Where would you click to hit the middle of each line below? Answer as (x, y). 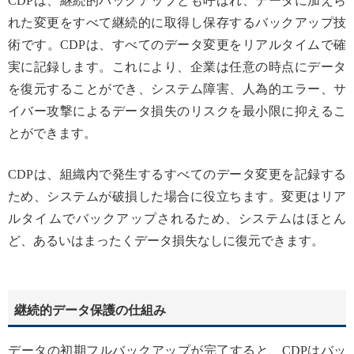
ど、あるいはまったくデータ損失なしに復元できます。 (166, 240)
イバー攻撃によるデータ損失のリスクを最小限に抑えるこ (177, 111)
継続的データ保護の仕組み (90, 311)
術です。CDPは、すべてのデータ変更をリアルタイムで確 (177, 44)
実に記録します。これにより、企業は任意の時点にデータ (177, 66)
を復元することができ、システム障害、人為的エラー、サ (177, 88)
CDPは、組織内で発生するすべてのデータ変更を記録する (177, 174)
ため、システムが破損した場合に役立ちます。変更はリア (177, 196)
